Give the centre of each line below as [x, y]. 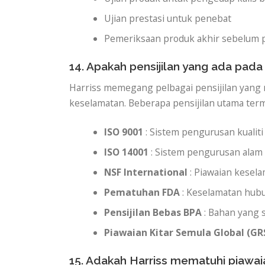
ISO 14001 [127, 152]
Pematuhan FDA [142, 193]
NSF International [146, 172]
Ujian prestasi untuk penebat [168, 19]
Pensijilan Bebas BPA [153, 213]
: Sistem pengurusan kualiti [203, 132]
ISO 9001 [124, 132]
